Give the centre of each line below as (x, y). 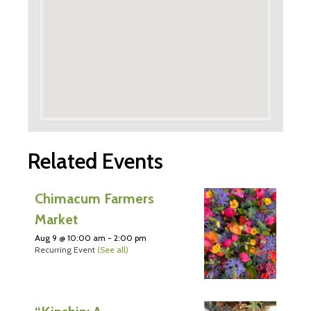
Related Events (95, 161)
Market (56, 220)
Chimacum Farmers (94, 199)
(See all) (113, 250)
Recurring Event (66, 250)
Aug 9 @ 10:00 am (70, 238)
